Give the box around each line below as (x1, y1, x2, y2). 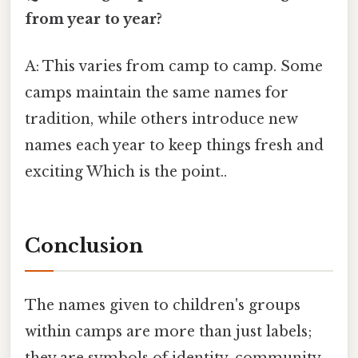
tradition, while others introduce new (25, 110, 298, 129)
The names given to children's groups (25, 296, 300, 315)
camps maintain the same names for (25, 84, 288, 102)
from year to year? (25, 10, 162, 29)
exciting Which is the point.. (25, 163, 227, 181)
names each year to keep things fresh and (25, 137, 324, 155)
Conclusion (25, 234, 143, 258)
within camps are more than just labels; (25, 323, 312, 341)
